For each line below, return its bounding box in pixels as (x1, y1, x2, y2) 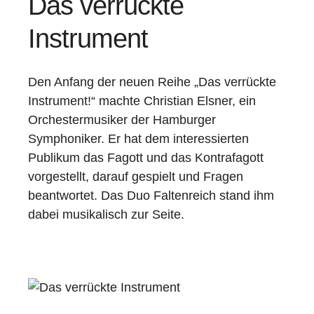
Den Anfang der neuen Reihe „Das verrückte (28, 75, 276, 89)
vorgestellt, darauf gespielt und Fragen (28, 170, 243, 184)
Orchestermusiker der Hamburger (28, 113, 216, 127)
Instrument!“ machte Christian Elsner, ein (28, 94, 256, 108)
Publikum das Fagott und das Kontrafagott (28, 151, 264, 165)
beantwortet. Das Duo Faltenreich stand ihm (28, 189, 274, 203)
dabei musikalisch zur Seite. (28, 207, 184, 221)
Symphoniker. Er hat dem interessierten (28, 132, 249, 146)
